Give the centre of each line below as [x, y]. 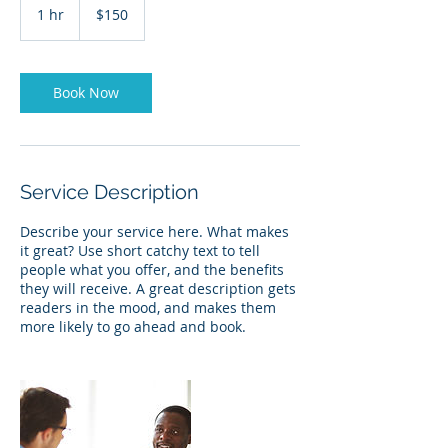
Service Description [109, 192]
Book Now [86, 92]
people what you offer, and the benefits [152, 269]
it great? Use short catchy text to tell [140, 250]
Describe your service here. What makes [154, 231]
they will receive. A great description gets [158, 288]
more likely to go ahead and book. [133, 326]
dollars [95, 16]
